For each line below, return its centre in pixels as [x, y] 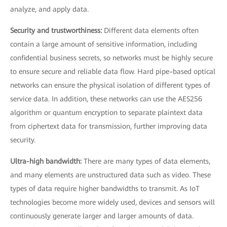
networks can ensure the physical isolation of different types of [110, 85]
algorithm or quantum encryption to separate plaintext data [106, 113]
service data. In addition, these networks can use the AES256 [106, 99]
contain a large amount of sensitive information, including [104, 44]
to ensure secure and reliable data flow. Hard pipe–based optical [113, 72]
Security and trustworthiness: [57, 31]
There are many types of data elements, [147, 161]
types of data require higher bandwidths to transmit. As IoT [105, 189]
